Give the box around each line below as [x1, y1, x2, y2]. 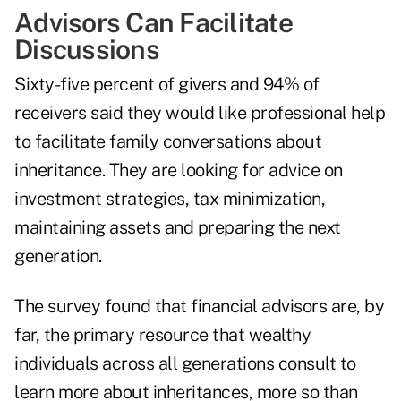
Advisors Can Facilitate [14, 6, 293, 39]
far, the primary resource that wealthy [14, 324, 311, 346]
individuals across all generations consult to [14, 353, 356, 375]
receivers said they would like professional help [14, 102, 385, 124]
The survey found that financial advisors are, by [14, 295, 384, 318]
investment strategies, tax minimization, [14, 188, 325, 210]
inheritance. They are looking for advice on [14, 159, 343, 182]
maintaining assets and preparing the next [14, 217, 341, 239]
